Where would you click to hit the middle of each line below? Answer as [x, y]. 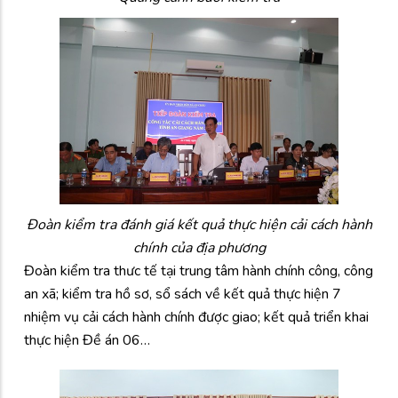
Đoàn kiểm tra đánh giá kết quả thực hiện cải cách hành [199, 224]
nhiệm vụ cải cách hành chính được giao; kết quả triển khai [196, 317]
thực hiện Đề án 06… [89, 340]
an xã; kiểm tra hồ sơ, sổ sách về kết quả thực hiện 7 [183, 294]
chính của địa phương [199, 247]
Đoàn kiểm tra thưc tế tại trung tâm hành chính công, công [199, 271]
